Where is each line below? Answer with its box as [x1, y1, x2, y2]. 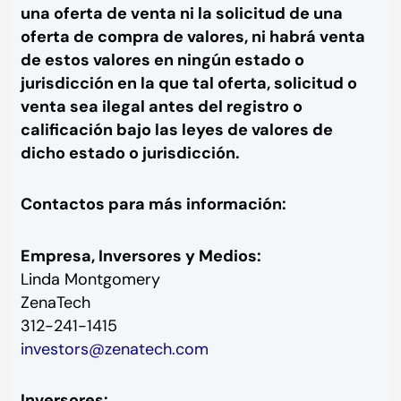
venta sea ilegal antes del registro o [20, 95, 303, 117]
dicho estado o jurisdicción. [20, 141, 240, 164]
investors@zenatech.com [20, 337, 209, 360]
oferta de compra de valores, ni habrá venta [20, 25, 365, 47]
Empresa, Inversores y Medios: [20, 244, 261, 267]
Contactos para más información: [20, 193, 286, 216]
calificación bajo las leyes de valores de [20, 118, 333, 141]
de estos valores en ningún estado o [20, 48, 304, 71]
